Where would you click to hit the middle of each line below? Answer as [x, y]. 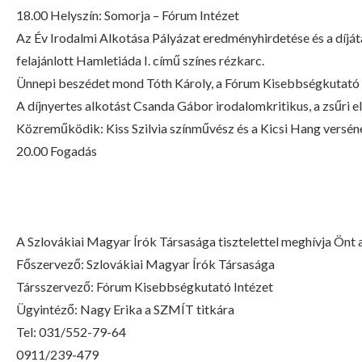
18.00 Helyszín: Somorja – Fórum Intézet [128, 15]
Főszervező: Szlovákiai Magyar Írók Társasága [145, 264]
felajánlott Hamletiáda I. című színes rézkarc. [140, 60]
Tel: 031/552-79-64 [71, 332]
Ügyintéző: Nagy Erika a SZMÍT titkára [125, 309]
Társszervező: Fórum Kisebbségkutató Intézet [145, 286]
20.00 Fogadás [57, 151]
